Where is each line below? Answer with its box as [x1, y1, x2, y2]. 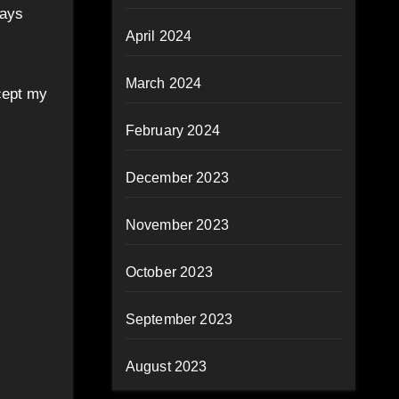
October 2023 [125, 265, 213, 280]
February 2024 [125, 123, 221, 138]
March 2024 [125, 76, 202, 91]
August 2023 [125, 359, 208, 374]
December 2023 [125, 170, 230, 185]
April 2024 [125, 28, 192, 44]
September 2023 [125, 312, 233, 327]
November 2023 [125, 217, 230, 232]
